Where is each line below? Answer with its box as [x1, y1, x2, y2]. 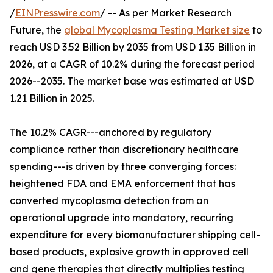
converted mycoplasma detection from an [10, 194, 208, 207]
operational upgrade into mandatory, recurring [10, 211, 233, 224]
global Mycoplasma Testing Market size [64, 24, 250, 37]
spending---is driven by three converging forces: [10, 160, 236, 173]
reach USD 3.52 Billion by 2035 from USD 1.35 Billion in [10, 41, 256, 54]
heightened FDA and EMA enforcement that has [10, 177, 235, 190]
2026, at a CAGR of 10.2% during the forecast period [10, 58, 255, 71]
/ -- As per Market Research [100, 7, 232, 19]
